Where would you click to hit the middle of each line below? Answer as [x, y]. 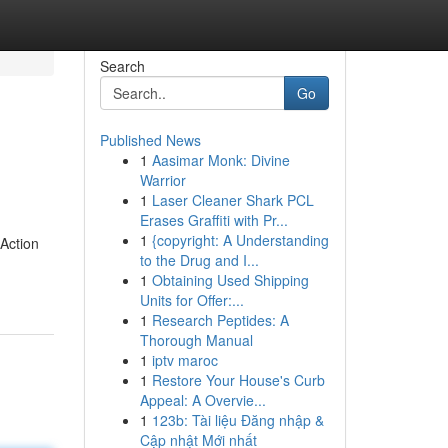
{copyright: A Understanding [240, 240]
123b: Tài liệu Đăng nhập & [237, 420]
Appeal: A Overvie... [202, 400]
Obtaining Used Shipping [230, 280]
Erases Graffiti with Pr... [213, 220]
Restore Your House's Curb [238, 380]
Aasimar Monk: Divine [220, 160]
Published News [150, 140]
